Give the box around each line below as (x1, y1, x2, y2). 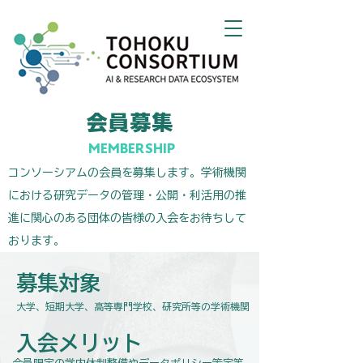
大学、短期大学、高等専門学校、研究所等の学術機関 (16, 301, 250, 311)
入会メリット (16, 332, 143, 353)
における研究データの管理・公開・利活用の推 (8, 190, 246, 201)
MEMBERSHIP (88, 142, 176, 155)
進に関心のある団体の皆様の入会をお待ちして (8, 212, 246, 224)
